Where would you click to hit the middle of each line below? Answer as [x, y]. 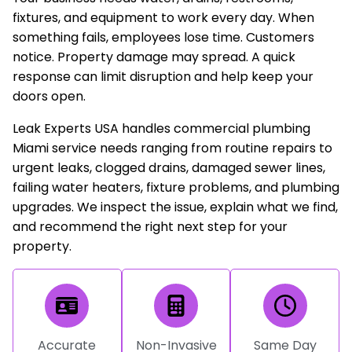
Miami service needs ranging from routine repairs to [172, 148]
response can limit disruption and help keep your [163, 76]
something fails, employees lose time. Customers [163, 37]
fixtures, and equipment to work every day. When [163, 17]
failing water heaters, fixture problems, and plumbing [176, 187]
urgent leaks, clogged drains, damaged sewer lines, [169, 167]
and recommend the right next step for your [150, 226]
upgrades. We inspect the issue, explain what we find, [175, 207]
